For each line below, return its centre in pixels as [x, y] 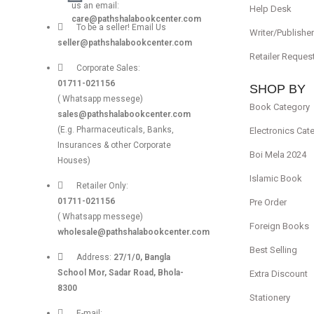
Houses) [74, 161]
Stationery [269, 297]
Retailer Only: [102, 186]
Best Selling [273, 250]
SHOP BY [277, 89]
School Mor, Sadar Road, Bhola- [120, 273]
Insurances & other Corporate [114, 145]
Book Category [279, 107]
